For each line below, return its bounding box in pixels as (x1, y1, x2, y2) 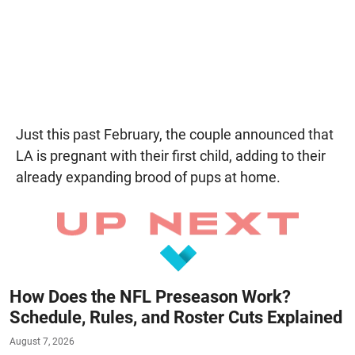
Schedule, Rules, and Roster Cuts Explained (10, 307, 342, 328)
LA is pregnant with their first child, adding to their (16, 147, 326, 165)
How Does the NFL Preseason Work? (10, 287, 291, 307)
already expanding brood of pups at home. (16, 169, 281, 186)
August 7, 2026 (10, 336, 74, 348)
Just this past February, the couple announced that (16, 126, 334, 143)
